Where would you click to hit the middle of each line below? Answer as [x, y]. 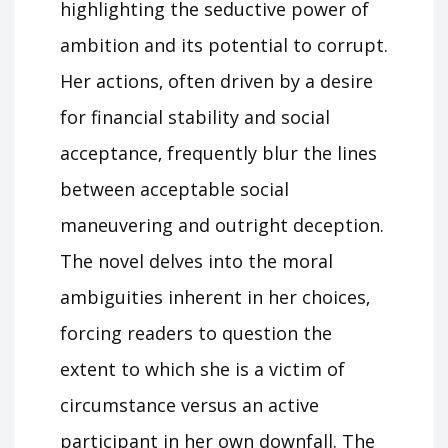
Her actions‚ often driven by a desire [216, 80]
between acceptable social [174, 188]
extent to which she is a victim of [202, 368]
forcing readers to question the [196, 332]
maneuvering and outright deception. [222, 224]
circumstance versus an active [189, 404]
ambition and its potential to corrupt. [224, 44]
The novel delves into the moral [196, 260]
